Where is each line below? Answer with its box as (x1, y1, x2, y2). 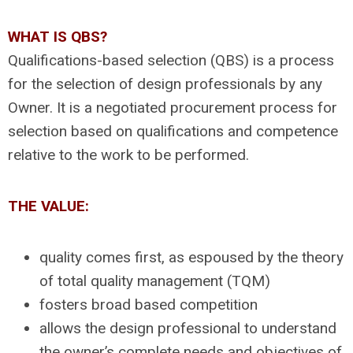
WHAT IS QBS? (8, 27, 107, 46)
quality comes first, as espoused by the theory (39, 247, 344, 266)
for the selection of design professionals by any (8, 74, 322, 93)
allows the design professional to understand (39, 318, 336, 337)
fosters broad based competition (39, 295, 258, 314)
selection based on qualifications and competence (8, 121, 338, 140)
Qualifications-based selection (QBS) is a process (8, 50, 334, 69)
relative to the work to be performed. (8, 145, 249, 164)
